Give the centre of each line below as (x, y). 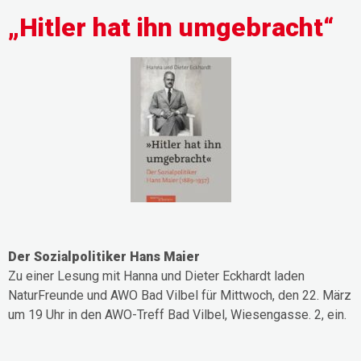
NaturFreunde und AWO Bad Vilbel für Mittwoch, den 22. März (180, 295)
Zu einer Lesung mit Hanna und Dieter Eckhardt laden (156, 276)
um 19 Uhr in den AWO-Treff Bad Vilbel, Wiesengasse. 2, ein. (177, 314)
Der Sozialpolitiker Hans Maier (104, 256)
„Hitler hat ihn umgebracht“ (171, 28)
